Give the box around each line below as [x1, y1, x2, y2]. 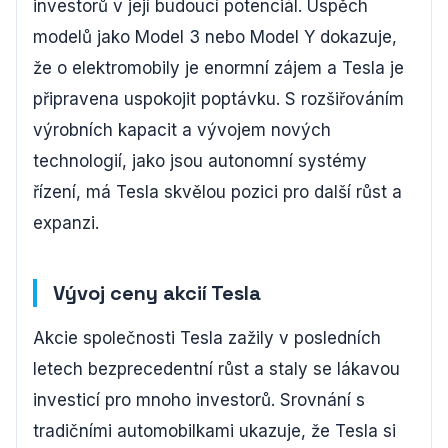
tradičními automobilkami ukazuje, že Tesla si [33, 421, 396, 441]
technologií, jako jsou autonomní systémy [33, 151, 367, 171]
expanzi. [33, 213, 99, 233]
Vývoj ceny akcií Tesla [53, 280, 261, 306]
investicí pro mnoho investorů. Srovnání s [33, 390, 365, 410]
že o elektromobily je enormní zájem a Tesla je [33, 58, 404, 78]
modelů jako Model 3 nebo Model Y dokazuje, [33, 27, 397, 47]
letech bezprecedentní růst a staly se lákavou [33, 359, 400, 379]
